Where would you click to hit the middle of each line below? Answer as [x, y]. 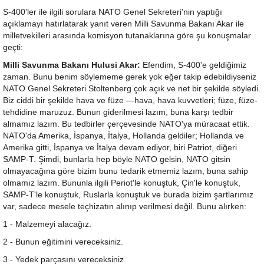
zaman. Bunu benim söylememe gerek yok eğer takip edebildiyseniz [130, 77]
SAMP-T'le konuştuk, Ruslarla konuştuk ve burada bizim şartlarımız [128, 195]
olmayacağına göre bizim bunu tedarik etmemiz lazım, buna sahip [126, 171]
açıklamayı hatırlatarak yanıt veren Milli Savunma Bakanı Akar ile [123, 24]
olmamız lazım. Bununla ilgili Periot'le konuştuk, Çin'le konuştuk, [122, 183]
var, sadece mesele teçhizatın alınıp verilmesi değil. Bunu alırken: [125, 207]
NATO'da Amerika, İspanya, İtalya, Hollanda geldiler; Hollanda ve [123, 136]
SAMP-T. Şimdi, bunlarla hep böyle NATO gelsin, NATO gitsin [117, 159]
